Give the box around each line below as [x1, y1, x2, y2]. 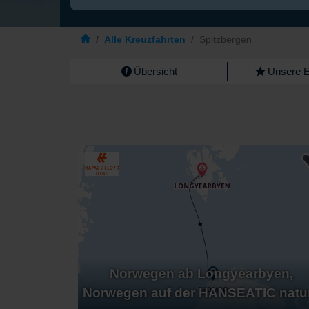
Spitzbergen [199, 34, 252, 45]
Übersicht [133, 66, 177, 77]
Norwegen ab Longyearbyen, [110, 266, 293, 281]
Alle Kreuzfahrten [104, 34, 186, 45]
